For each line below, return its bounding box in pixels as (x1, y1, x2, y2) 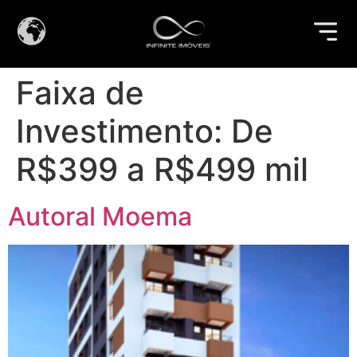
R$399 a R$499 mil (16, 150, 308, 189)
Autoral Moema (8, 201, 192, 232)
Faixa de (16, 73, 144, 112)
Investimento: (16, 112, 231, 151)
